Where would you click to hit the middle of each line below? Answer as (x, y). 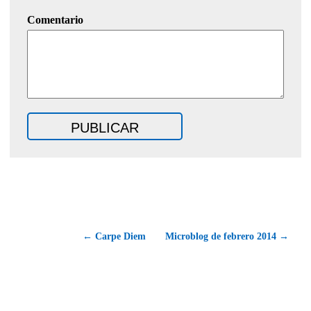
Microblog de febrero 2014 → (227, 237)
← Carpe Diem (114, 237)
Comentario (55, 20)
